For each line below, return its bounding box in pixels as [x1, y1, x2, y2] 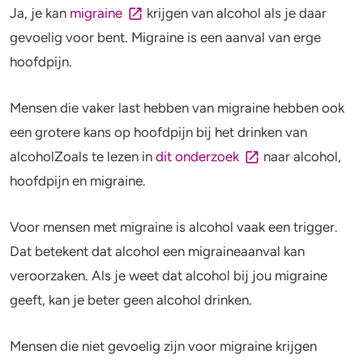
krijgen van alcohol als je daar [143, 4, 327, 21]
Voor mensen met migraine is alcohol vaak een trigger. [10, 218, 338, 235]
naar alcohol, [260, 147, 341, 164]
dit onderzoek [156, 147, 239, 164]
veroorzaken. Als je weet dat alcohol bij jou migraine [10, 267, 327, 284]
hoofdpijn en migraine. [10, 172, 149, 189]
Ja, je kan [10, 4, 70, 21]
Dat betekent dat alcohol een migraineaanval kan [10, 242, 305, 259]
